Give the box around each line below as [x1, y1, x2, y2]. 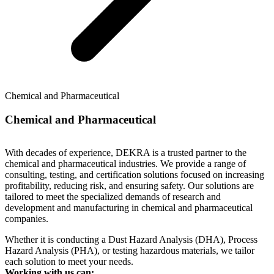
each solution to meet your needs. [5, 256, 133, 267]
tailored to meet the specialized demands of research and [5, 191, 221, 202]
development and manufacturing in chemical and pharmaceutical [5, 202, 253, 213]
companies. [5, 213, 48, 224]
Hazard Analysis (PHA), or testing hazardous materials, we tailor [5, 245, 254, 256]
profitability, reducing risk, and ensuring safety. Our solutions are [5, 180, 254, 191]
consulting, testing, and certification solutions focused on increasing [5, 169, 264, 180]
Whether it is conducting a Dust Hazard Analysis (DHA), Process [5, 234, 257, 245]
